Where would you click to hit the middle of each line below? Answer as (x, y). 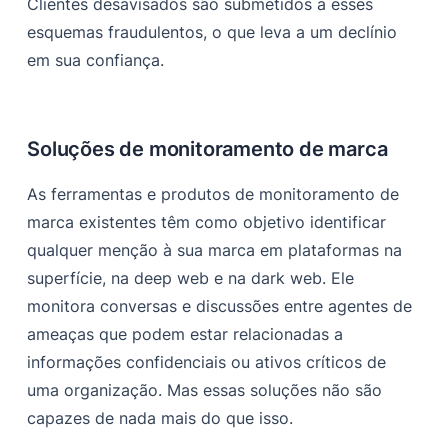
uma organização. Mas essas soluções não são (205, 390)
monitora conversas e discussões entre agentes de (220, 306)
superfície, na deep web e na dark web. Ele (191, 278)
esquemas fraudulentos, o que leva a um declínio (212, 32)
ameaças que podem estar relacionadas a (185, 334)
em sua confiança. (96, 60)
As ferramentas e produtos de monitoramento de (213, 194)
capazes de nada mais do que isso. (160, 418)
